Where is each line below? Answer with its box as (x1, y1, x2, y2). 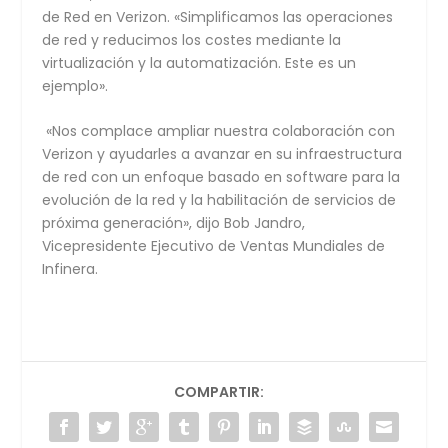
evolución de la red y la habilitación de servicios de (42, 190, 397, 211)
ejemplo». (42, 75, 109, 96)
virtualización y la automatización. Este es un (42, 52, 357, 73)
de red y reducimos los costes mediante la (42, 29, 342, 50)
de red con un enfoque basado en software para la (42, 167, 401, 188)
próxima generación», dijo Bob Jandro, (42, 213, 306, 234)
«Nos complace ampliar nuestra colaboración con (42, 121, 396, 142)
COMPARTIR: (174, 382, 264, 403)
